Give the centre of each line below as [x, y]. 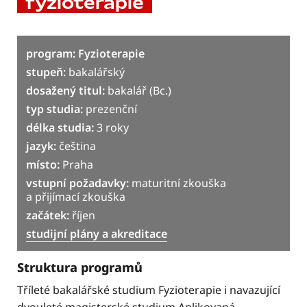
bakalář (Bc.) [138, 91]
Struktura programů [80, 268]
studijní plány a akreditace [97, 234]
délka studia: [60, 128]
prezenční [110, 109]
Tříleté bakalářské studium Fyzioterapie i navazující [149, 290]
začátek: [48, 216]
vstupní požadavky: [77, 183]
